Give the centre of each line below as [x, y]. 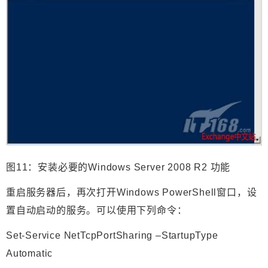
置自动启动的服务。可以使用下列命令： [97, 211]
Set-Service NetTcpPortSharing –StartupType [112, 236]
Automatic [30, 254]
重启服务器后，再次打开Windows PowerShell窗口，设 [132, 193]
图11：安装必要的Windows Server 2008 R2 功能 [118, 167]
